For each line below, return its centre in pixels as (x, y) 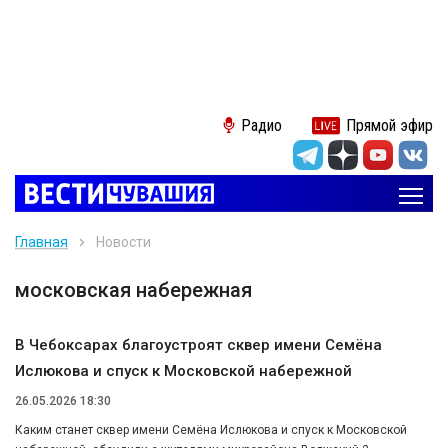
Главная (41, 242)
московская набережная (133, 290)
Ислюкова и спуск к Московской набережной (183, 371)
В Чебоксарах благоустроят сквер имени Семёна (198, 345)
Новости (123, 242)
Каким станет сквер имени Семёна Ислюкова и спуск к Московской (211, 429)
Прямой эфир (389, 125)
